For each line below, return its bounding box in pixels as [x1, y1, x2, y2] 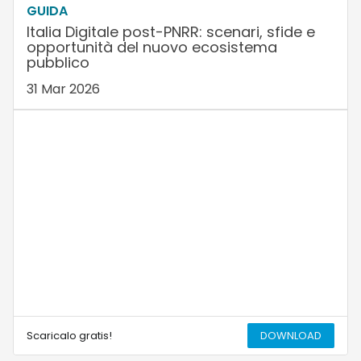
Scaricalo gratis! [26, 327, 112, 343]
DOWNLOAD [260, 327, 322, 343]
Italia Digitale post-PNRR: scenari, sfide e [26, 22, 315, 43]
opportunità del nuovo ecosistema [26, 37, 277, 58]
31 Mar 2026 [26, 80, 100, 99]
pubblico [26, 52, 89, 73]
